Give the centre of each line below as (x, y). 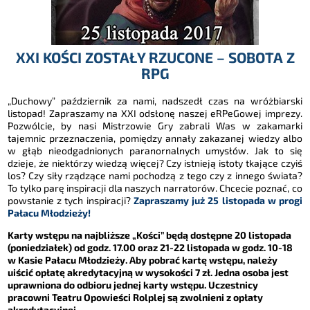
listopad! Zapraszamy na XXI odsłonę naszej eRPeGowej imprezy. (155, 113)
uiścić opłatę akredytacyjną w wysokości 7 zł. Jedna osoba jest (148, 272)
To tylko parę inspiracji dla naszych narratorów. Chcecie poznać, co (155, 188)
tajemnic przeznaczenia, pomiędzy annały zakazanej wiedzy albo (155, 138)
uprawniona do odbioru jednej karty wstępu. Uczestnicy (133, 284)
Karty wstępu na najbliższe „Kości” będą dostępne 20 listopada (150, 235)
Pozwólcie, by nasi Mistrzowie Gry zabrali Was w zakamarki (155, 125)
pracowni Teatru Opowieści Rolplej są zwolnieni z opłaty (136, 297)
